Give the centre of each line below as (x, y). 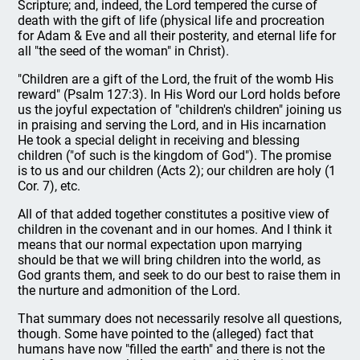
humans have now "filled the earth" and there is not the (172, 349)
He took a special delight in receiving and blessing (159, 140)
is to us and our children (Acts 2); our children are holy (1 (177, 171)
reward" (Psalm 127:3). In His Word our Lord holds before (179, 94)
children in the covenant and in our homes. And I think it (175, 229)
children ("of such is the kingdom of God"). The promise (175, 155)
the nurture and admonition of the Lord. (129, 290)
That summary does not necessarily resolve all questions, (180, 319)
